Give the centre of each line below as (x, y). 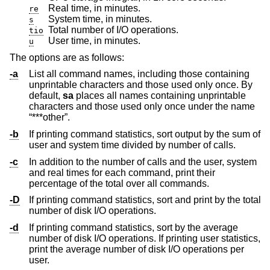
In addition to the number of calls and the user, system (143, 162)
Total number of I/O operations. (113, 30)
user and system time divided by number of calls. (168, 145)
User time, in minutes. (94, 41)
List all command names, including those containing (139, 74)
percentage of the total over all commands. (119, 183)
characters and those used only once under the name (122, 107)
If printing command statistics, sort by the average (133, 227)
